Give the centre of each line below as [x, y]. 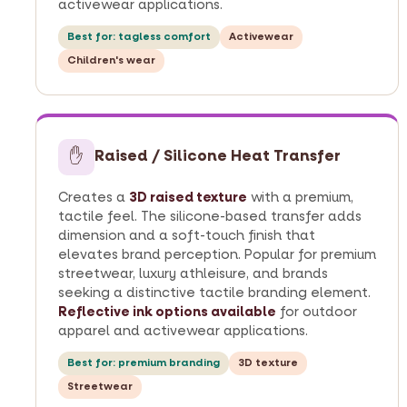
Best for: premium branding [144, 362]
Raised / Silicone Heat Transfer [218, 157]
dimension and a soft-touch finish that [187, 235]
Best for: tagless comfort [139, 36]
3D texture [268, 362]
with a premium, [300, 197]
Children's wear [111, 60]
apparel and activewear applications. [183, 331]
